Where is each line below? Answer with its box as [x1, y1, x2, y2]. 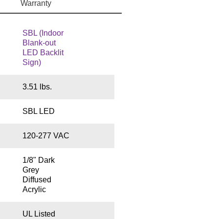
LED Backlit [22, 48, 64, 57]
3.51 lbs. [22, 83, 52, 91]
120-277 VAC [22, 131, 69, 140]
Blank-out [22, 39, 56, 47]
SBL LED [22, 107, 55, 116]
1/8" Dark [22, 156, 55, 165]
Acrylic [22, 185, 46, 194]
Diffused [22, 175, 51, 184]
